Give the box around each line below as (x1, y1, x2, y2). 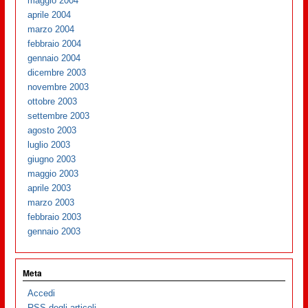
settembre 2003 (27, 110, 90, 121)
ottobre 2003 (27, 96, 78, 107)
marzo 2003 (27, 197, 75, 208)
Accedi (27, 288, 56, 299)
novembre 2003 (27, 81, 89, 92)
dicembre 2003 (27, 67, 87, 78)
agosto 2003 (27, 124, 77, 135)
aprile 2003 (27, 182, 71, 193)
